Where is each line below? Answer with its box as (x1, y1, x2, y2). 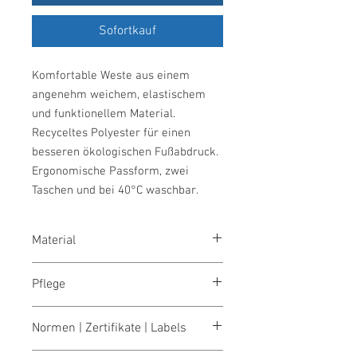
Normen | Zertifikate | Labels (32, 320, 186, 336)
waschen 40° (48, 307, 112, 321)
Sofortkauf (99, 22, 156, 39)
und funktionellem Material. (32, 106, 175, 121)
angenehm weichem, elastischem (32, 87, 206, 102)
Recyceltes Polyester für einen (32, 125, 190, 140)
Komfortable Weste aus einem (32, 68, 190, 83)
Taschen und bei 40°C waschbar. (32, 182, 198, 198)
